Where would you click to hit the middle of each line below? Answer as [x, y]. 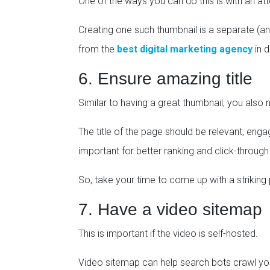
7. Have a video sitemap [170, 210]
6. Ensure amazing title [165, 79]
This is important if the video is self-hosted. [168, 234]
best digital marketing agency [185, 49]
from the [98, 49]
